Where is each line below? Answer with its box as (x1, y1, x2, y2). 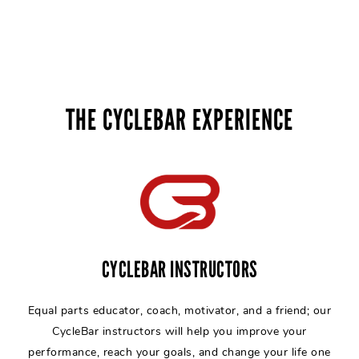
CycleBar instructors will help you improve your (52, 324, 307, 339)
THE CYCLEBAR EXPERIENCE (66, 103, 293, 138)
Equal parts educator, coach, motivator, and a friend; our (27, 303, 332, 318)
